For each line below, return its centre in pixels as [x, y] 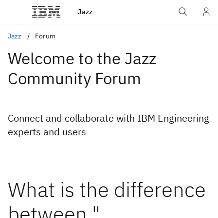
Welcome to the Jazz [82, 58]
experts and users [47, 132]
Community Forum [74, 78]
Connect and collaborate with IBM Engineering [109, 118]
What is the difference [107, 190]
